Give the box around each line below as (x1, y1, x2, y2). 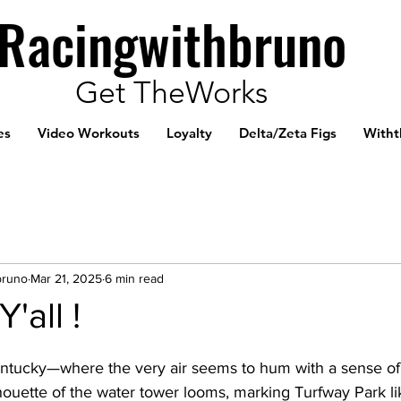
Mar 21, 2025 (30, 270, 102, 286)
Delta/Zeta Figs (239, 124, 337, 142)
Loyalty (166, 124, 212, 142)
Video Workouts (38, 124, 140, 142)
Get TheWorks (74, 74, 268, 111)
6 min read (105, 270, 164, 286)
